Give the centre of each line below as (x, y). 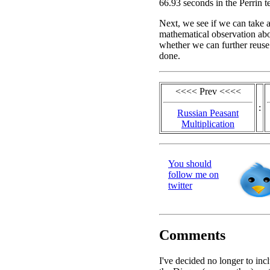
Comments (192, 235)
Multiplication (208, 124)
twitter (180, 185)
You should (190, 163)
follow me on (193, 174)
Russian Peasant (208, 113)
